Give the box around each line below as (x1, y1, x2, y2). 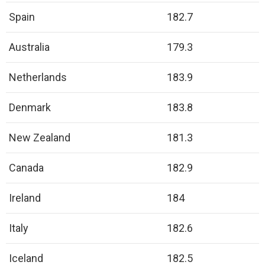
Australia (9, 40, 50, 53)
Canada (9, 161, 44, 174)
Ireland (9, 191, 41, 204)
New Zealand (9, 131, 70, 144)
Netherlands (9, 70, 67, 83)
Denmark (9, 101, 51, 114)
